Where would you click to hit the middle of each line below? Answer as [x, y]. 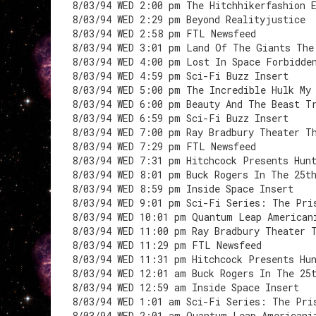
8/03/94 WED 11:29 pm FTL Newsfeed [167, 245]
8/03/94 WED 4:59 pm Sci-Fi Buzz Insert [180, 76]
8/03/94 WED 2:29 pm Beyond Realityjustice [189, 19]
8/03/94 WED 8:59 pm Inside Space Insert [183, 189]
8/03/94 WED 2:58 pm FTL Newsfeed [164, 34]
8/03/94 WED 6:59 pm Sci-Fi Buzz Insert [180, 118]
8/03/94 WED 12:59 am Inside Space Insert [186, 287]
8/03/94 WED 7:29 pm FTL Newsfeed [164, 146]
